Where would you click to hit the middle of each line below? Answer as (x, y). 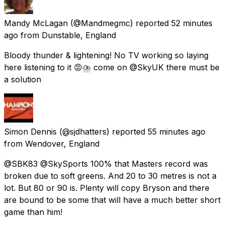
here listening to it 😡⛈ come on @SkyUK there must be (112, 67)
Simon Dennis (30, 131)
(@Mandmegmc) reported (120, 23)
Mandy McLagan (36, 23)
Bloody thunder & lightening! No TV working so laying (106, 55)
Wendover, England (62, 143)
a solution (23, 79)
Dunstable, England (79, 35)
